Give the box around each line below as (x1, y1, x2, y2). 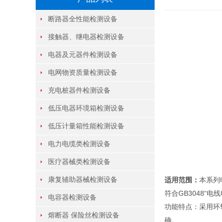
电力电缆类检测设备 (48, 140, 111, 148)
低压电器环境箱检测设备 (48, 105, 124, 112)
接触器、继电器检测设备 (48, 33, 124, 41)
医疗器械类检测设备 (48, 158, 111, 166)
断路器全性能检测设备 (48, 15, 117, 23)
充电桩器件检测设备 (48, 87, 111, 94)
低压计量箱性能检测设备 (48, 122, 124, 130)
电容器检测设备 (48, 194, 97, 201)
